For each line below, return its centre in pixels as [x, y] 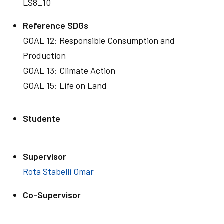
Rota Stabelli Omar [58, 171]
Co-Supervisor [52, 195]
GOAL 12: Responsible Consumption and [99, 40]
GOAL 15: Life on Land [65, 85]
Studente [42, 118]
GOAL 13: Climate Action [69, 70]
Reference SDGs [56, 25]
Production [44, 55]
